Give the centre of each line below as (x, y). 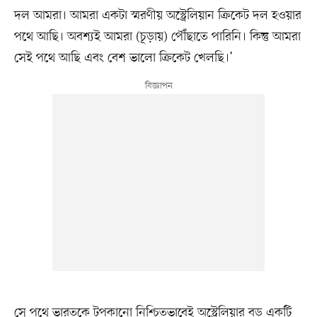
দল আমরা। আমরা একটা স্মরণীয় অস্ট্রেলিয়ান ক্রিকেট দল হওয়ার (157, 16)
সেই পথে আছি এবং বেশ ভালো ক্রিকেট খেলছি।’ (123, 58)
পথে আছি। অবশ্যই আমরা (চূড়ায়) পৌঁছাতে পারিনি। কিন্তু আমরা (157, 37)
